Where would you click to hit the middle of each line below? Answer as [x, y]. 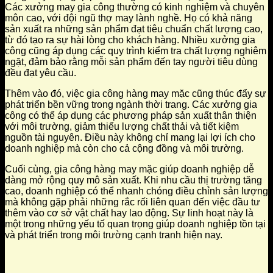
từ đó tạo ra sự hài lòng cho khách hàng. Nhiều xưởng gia [130, 40]
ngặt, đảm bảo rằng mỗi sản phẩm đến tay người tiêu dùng [131, 62]
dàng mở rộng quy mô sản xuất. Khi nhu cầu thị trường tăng [133, 180]
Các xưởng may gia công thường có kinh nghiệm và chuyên [135, 7]
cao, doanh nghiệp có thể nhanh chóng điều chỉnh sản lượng [136, 191]
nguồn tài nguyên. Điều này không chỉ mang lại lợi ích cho [130, 138]
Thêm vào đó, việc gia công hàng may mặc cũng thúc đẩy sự [136, 94]
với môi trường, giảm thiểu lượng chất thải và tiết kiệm [122, 127]
